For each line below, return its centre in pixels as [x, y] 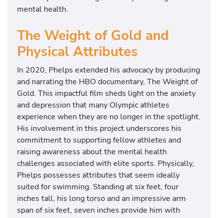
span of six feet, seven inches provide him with [99, 210]
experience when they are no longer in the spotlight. [109, 116]
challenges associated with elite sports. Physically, [106, 163]
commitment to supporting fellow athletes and [99, 140]
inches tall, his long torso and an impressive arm [101, 198]
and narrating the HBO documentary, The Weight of [107, 81]
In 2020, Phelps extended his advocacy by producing [109, 70]
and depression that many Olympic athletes [93, 105]
